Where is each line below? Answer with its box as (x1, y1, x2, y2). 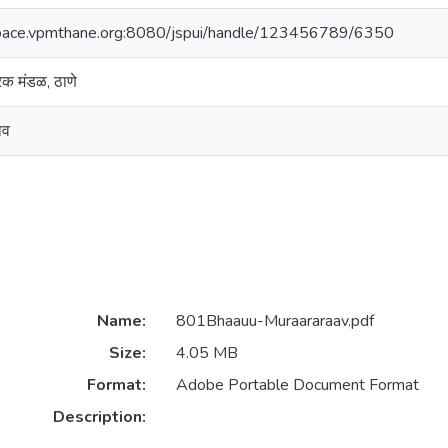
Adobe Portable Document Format (175, 374, 419, 397)
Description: (52, 406, 146, 429)
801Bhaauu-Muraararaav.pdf (175, 310, 374, 333)
